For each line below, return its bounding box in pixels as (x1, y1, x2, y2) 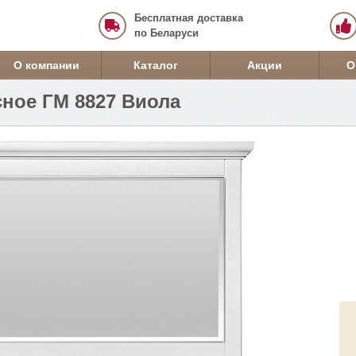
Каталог (133, 59, 178, 72)
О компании (14, 59, 79, 72)
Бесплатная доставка (134, 12, 243, 24)
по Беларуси (134, 27, 199, 39)
